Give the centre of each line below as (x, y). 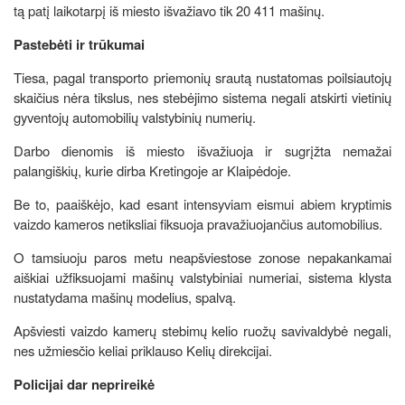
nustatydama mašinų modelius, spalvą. (127, 297)
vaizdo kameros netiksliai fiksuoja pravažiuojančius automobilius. (200, 223)
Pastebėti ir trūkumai (79, 44)
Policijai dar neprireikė (86, 384)
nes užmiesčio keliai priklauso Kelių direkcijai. (143, 350)
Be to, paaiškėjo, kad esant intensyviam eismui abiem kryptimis (202, 203)
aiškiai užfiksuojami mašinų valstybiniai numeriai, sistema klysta (202, 277)
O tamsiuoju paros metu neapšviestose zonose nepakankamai (202, 257)
